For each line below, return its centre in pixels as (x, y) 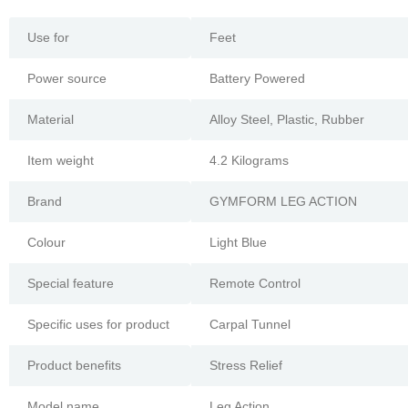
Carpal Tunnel (250, 324)
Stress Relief (246, 365)
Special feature (71, 283)
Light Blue (238, 242)
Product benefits (74, 365)
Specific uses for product (98, 324)
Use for (48, 37)
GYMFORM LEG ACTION (283, 201)
